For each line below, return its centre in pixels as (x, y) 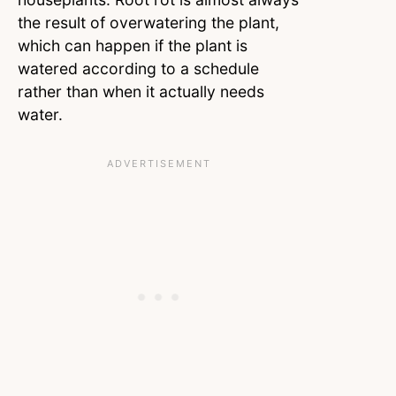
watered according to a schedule (138, 69)
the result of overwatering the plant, (148, 23)
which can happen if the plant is (133, 46)
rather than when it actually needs (141, 92)
